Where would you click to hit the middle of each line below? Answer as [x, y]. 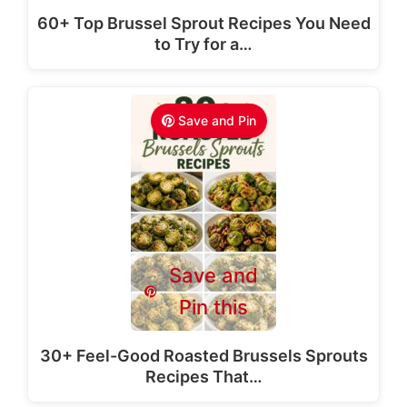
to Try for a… [203, 44]
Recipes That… [203, 376]
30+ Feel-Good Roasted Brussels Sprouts [203, 355]
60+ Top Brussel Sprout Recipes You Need [203, 23]
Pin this [213, 307]
